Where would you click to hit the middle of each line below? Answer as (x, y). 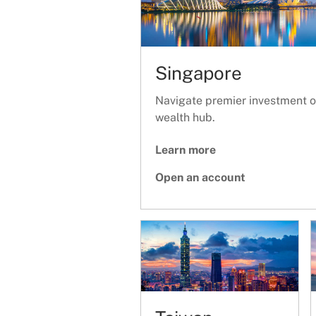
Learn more (186, 150)
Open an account (200, 178)
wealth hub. (185, 118)
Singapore (199, 73)
